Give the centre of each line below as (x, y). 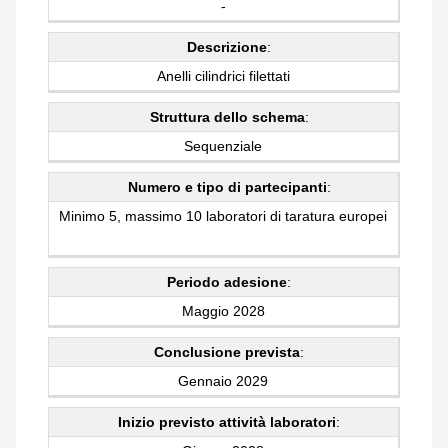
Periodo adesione (227, 282)
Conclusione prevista (227, 352)
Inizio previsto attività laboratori (227, 422)
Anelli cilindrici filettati (223, 76)
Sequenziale (223, 146)
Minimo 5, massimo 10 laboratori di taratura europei (223, 216)
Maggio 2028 (223, 311)
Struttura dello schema (227, 117)
